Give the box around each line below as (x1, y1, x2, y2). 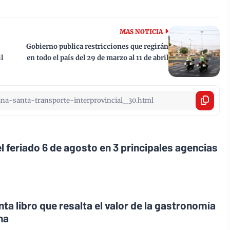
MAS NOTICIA (120, 27, 163, 35)
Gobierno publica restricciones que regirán (26, 42, 168, 51)
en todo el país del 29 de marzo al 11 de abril (27, 53, 168, 62)
